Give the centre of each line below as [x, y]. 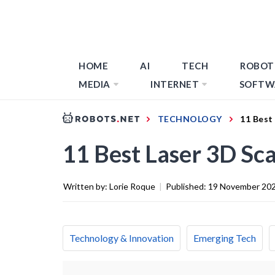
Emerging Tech [225, 238]
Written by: [86, 186]
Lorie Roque [132, 186]
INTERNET [175, 84]
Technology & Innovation [122, 238]
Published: [187, 186]
